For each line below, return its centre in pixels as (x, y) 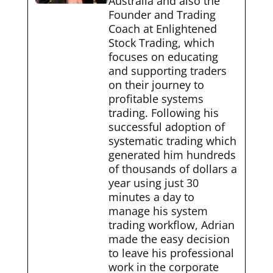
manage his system (158, 211)
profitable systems (156, 98)
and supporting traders (167, 70)
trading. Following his (163, 112)
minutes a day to (151, 197)
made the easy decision (169, 239)
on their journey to (156, 84)
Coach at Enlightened (162, 28)
